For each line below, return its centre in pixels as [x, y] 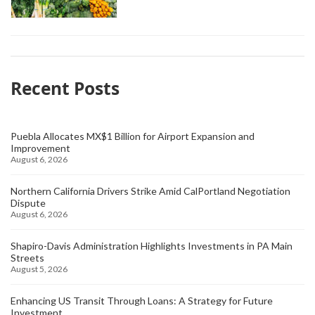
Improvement [40, 148]
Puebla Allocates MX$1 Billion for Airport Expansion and [133, 136]
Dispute [28, 202]
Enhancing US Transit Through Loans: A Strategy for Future [142, 300]
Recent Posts [65, 88]
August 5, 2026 [39, 269]
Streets [27, 257]
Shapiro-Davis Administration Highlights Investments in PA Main [152, 245]
